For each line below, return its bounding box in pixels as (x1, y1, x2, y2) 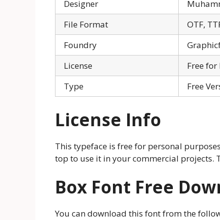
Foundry (64, 39, 97, 51)
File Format (64, 19, 108, 30)
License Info (55, 108, 161, 131)
